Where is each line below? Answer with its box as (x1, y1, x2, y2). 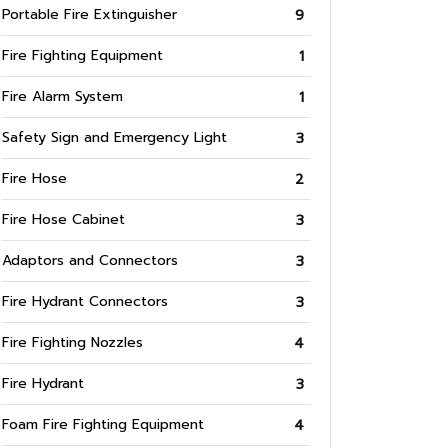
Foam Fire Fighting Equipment (2, 414, 204, 436)
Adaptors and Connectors (2, 250, 178, 272)
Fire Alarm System (2, 86, 123, 108)
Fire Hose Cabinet (2, 209, 125, 231)
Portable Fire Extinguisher (2, 4, 177, 26)
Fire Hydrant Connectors (2, 291, 168, 313)
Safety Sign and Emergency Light (2, 127, 227, 149)
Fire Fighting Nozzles (2, 332, 143, 354)
